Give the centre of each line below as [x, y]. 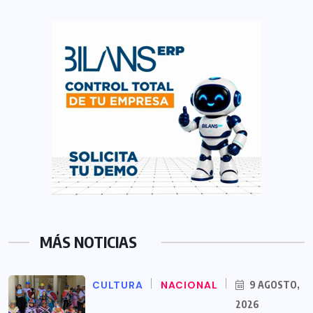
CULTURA [118, 285]
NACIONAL [189, 285]
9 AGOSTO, [274, 285]
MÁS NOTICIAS [88, 242]
